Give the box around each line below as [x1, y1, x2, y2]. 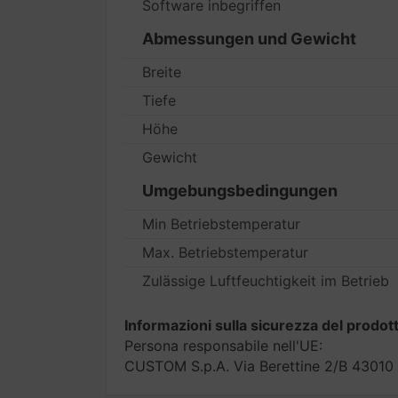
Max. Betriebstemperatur [142, 243, 309, 261]
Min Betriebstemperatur [142, 215, 301, 233]
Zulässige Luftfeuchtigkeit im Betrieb [142, 272, 390, 290]
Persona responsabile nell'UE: [124, 337, 323, 354]
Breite [142, 63, 182, 81]
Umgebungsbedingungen [142, 181, 338, 200]
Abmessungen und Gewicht [142, 29, 357, 48]
